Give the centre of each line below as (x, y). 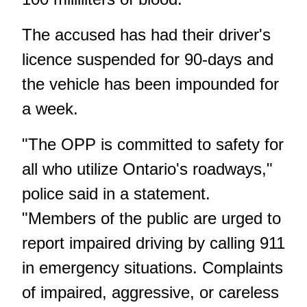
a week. (50, 108)
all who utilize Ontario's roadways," (147, 169)
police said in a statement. (116, 193)
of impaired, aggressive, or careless (150, 292)
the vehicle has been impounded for (150, 84)
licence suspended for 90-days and (148, 59)
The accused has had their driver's (146, 34)
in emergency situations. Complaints (152, 267)
